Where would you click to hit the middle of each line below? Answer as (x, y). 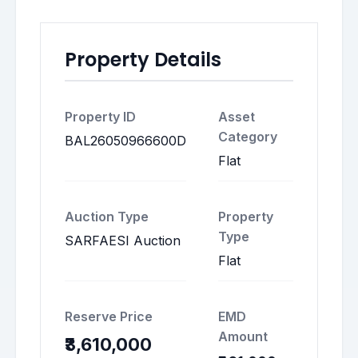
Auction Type (107, 217)
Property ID (100, 117)
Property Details (143, 60)
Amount (243, 336)
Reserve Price (109, 316)
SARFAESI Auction (123, 241)
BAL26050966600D (125, 141)
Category (248, 137)
